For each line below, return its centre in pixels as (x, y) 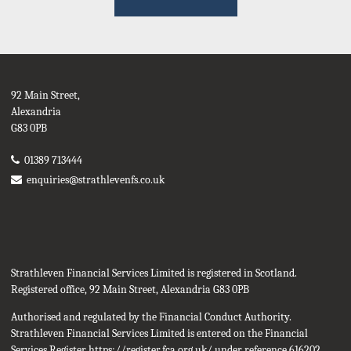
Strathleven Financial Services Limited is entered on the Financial (159, 333)
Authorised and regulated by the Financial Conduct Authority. (151, 317)
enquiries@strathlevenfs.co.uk (96, 179)
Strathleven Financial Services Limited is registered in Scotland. (154, 273)
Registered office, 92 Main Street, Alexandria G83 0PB (130, 289)
